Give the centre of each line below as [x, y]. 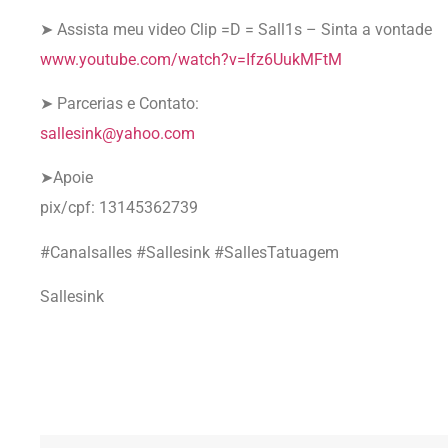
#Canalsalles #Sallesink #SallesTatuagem [189, 252]
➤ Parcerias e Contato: [119, 103]
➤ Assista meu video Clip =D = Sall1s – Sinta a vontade [236, 29]
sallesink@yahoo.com [117, 133]
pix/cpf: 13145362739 [119, 208]
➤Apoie [66, 178]
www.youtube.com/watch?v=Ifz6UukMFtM [191, 59]
